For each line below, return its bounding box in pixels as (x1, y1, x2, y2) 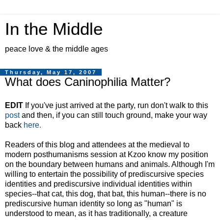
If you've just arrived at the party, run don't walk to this (23, 101, 208, 110)
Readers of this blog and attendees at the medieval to (5, 140, 190, 149)
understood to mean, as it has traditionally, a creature (5, 209, 188, 218)
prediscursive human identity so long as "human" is (5, 199, 182, 208)
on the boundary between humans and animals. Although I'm (5, 160, 215, 168)
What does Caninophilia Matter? (5, 75, 170, 88)
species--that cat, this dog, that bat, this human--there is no (5, 189, 206, 198)
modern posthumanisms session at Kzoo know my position (5, 150, 208, 159)
